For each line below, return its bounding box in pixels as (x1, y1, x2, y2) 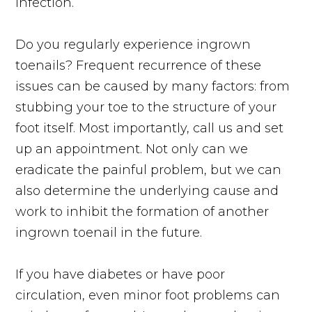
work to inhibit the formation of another (15, 203, 270, 219)
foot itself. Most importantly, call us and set (15, 120, 284, 136)
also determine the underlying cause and (15, 182, 279, 198)
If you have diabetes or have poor (15, 266, 226, 282)
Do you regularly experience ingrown (15, 36, 251, 52)
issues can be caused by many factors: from (15, 78, 290, 94)
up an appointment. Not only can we (15, 141, 249, 157)
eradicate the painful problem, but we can (15, 162, 282, 178)
